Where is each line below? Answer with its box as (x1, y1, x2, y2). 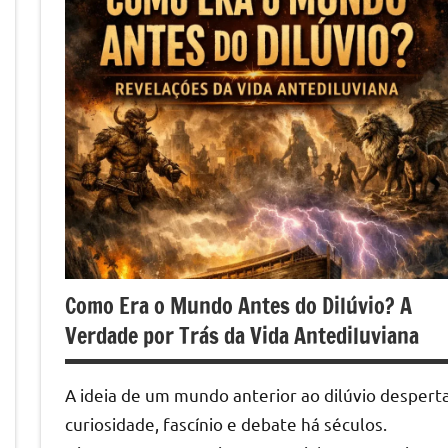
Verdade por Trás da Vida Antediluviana (65, 319, 419, 351)
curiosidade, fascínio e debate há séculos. (65, 412, 387, 434)
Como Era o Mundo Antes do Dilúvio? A (65, 289, 412, 321)
